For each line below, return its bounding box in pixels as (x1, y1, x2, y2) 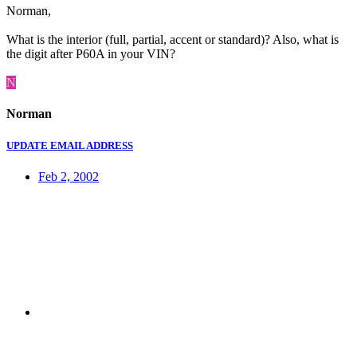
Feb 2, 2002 (38, 169, 99, 183)
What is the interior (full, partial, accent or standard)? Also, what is (6, 33, 339, 47)
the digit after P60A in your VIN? (6, 47, 175, 61)
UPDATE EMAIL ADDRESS (6, 139, 133, 151)
